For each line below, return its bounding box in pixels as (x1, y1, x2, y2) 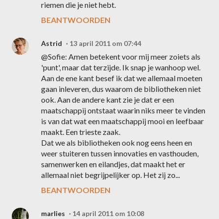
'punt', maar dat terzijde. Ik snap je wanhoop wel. (41, 63, 200, 72)
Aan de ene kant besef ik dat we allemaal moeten (41, 73, 202, 83)
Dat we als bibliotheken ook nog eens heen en (41, 138, 192, 147)
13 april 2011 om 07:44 (69, 39, 141, 47)
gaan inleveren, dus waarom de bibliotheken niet (41, 84, 201, 93)
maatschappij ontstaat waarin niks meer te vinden (41, 106, 205, 115)
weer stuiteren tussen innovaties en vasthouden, (41, 149, 198, 158)
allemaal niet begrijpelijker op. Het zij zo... (41, 170, 180, 179)
